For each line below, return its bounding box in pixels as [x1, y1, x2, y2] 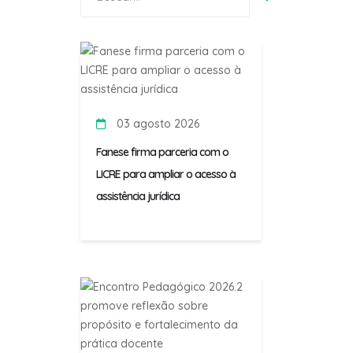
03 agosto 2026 [113, 117, 199, 132]
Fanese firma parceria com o [96, 145, 229, 160]
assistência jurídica [96, 189, 180, 204]
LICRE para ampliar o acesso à [96, 167, 236, 182]
